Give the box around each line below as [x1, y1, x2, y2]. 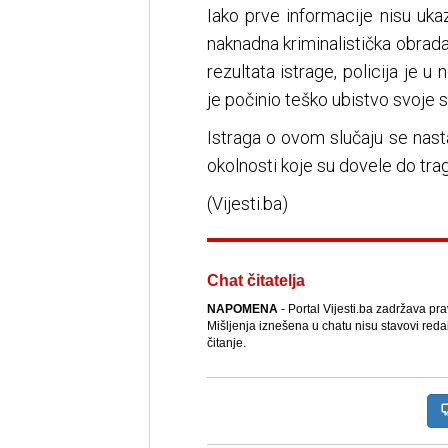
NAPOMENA [206, 302, 278, 317]
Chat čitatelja [206, 272, 305, 290]
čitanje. [206, 336, 246, 351]
